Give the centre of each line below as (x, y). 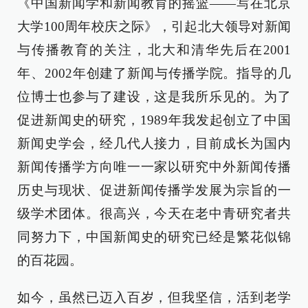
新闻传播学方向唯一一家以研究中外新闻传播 (154, 167)
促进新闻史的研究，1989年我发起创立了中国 (154, 120)
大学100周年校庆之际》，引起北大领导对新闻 (154, 26)
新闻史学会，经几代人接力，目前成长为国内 (154, 143)
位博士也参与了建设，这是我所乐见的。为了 (154, 97)
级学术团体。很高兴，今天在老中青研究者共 (154, 213)
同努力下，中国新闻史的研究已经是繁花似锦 (154, 237)
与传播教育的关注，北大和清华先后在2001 (154, 50)
